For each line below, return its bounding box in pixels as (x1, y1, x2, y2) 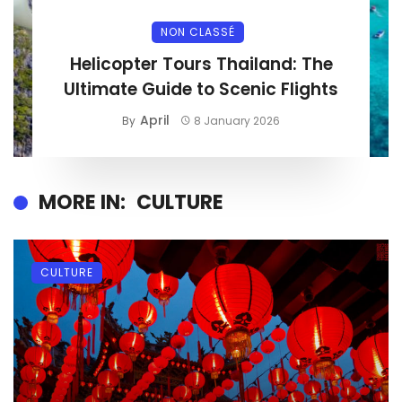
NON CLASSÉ (160, 23, 235, 39)
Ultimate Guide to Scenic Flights (64, 76, 338, 101)
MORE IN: (39, 188, 126, 216)
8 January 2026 (194, 112, 281, 128)
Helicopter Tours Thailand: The (69, 51, 333, 76)
